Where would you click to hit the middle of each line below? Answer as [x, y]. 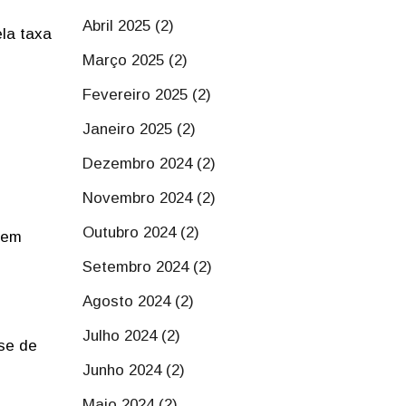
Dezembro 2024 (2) [149, 164]
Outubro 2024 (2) [141, 232]
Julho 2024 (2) [131, 336]
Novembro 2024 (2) [149, 198]
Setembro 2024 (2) [147, 267]
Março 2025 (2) [135, 60]
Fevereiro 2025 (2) [147, 95]
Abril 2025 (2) [128, 26]
